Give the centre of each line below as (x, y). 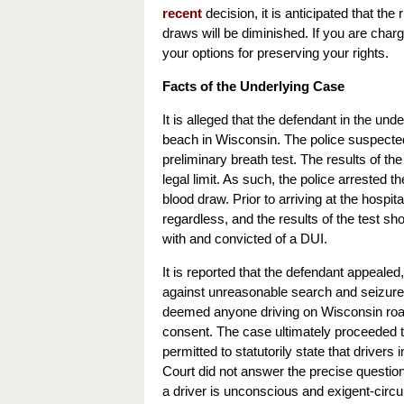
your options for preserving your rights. (275, 53)
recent (182, 13)
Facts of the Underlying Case (253, 86)
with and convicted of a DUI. (245, 239)
